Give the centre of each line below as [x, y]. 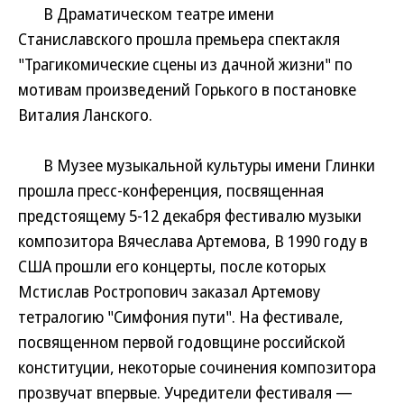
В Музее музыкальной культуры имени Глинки [197, 165]
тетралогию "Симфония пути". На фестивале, [181, 317]
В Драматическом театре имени [146, 14]
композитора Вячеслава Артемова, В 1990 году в [193, 241]
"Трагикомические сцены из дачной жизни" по [185, 64]
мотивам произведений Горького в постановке [187, 89]
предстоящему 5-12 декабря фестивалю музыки [190, 216]
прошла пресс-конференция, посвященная [171, 190]
